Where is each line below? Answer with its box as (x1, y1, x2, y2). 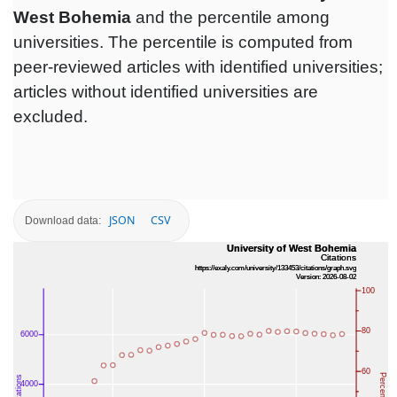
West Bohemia (13, 8, 131, 27)
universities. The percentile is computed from (13, 33, 353, 52)
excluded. (13, 107, 88, 127)
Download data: (25, 214, 101, 227)
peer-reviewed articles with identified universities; (13, 58, 383, 77)
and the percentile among (131, 8, 330, 27)
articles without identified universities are (13, 82, 318, 102)
